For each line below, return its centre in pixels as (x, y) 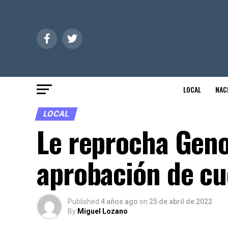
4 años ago (119, 202)
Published (83, 202)
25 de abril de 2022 (181, 202)
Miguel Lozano (103, 211)
